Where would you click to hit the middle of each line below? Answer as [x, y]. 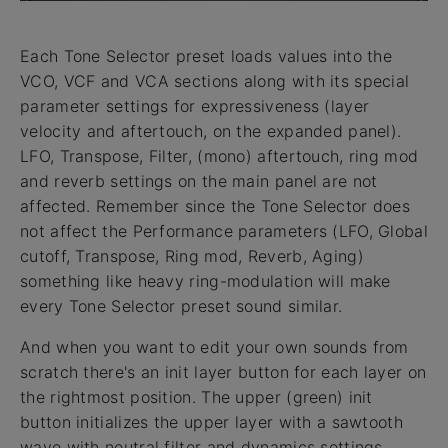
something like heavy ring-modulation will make [205, 280]
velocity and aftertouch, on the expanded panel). [211, 130]
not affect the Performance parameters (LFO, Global [224, 230]
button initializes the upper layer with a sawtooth [211, 421]
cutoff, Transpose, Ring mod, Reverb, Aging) [192, 255]
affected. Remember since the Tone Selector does [215, 205]
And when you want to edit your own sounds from [214, 346]
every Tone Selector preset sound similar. [181, 305]
